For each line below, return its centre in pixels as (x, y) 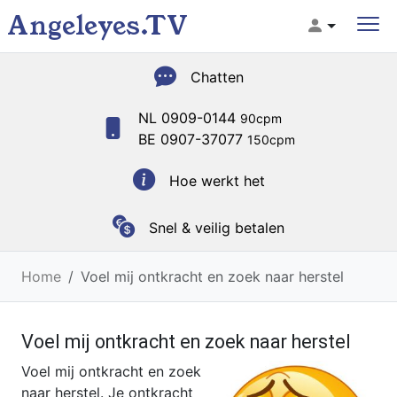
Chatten (217, 77)
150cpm (271, 140)
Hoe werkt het (217, 180)
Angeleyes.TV (97, 26)
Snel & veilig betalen (217, 227)
